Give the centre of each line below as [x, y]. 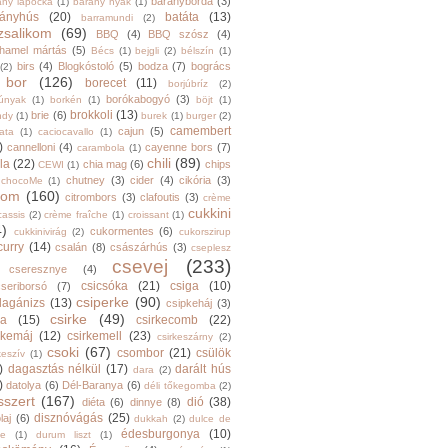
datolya [24, 385]
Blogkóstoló [86, 66]
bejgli [147, 50]
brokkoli [91, 115]
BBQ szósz [179, 34]
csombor [140, 353]
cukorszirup [205, 231]
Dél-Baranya [93, 385]
